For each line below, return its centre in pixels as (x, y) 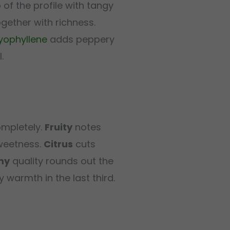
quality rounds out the (62, 161)
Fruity (59, 127)
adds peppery (81, 39)
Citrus (58, 144)
